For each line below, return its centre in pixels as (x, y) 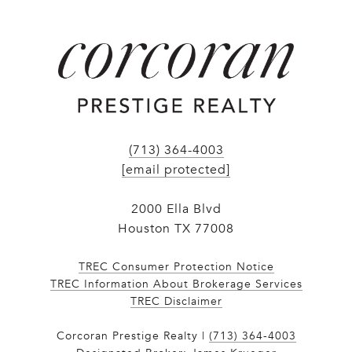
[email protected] (176, 169)
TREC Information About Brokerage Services (176, 284)
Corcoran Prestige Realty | (132, 335)
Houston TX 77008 (176, 228)
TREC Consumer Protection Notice (176, 266)
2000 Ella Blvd (176, 209)
